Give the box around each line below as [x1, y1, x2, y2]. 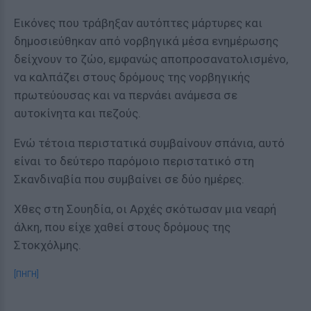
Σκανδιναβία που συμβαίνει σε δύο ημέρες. [14, 172, 244, 186]
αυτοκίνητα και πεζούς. [14, 106, 141, 120]
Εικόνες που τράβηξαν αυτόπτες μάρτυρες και [14, 16, 262, 30]
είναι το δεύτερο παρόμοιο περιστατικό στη [14, 154, 254, 168]
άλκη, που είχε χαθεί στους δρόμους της [14, 220, 230, 234]
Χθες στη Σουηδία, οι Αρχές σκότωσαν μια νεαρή [14, 202, 276, 216]
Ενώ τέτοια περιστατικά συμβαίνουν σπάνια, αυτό [14, 136, 285, 150]
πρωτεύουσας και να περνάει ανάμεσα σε [14, 88, 237, 102]
